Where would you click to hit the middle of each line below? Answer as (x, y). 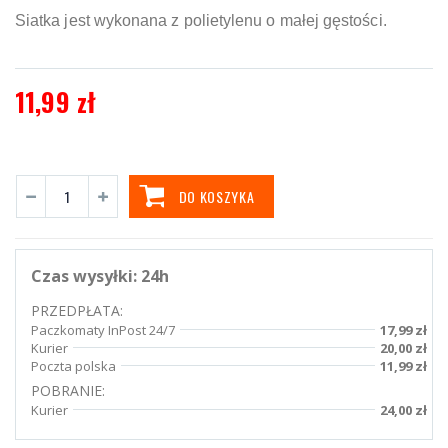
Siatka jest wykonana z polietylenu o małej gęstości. (201, 20)
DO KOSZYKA (216, 196)
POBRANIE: (68, 390)
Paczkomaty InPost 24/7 (103, 329)
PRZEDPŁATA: (77, 310)
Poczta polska (73, 365)
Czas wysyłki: (86, 275)
